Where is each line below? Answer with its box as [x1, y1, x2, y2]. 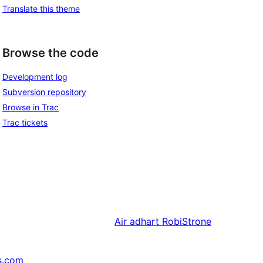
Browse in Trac [2, 102, 59, 113]
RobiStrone [162, 215, 211, 228]
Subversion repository [2, 87, 86, 97]
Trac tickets [2, 117, 48, 128]
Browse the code [2, 45, 99, 60]
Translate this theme [2, 3, 80, 14]
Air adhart [114, 215, 159, 228]
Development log [2, 72, 68, 82]
